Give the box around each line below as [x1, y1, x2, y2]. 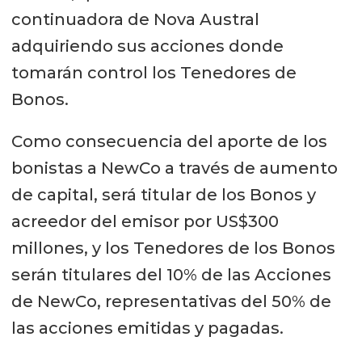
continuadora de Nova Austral [11, 9, 259, 29]
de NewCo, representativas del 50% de [11, 292, 331, 312]
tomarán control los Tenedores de [11, 62, 297, 82]
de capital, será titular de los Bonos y [11, 185, 316, 205]
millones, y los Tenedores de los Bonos [11, 238, 335, 259]
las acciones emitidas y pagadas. [11, 318, 284, 339]
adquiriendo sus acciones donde [11, 36, 284, 56]
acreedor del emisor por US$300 [11, 212, 279, 232]
